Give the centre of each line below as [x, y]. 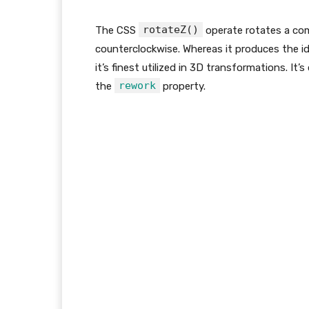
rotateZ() [171, 30]
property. [183, 87]
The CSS [117, 31]
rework [137, 86]
